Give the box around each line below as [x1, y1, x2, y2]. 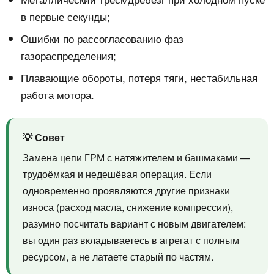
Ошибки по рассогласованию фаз [21, 31, 183, 46]
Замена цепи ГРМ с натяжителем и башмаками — [23, 150, 250, 165]
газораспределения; [21, 48, 116, 64]
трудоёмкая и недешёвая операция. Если [23, 167, 212, 182]
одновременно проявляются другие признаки [23, 183, 230, 198]
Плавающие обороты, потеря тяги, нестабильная [21, 70, 257, 86]
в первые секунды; [21, 9, 110, 24]
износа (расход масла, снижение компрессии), [23, 200, 233, 215]
